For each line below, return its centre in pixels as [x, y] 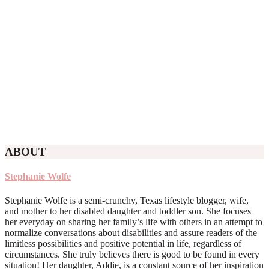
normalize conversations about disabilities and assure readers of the [131, 232]
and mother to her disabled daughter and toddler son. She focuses [128, 211]
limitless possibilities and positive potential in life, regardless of [123, 243]
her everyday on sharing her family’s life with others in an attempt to [134, 222]
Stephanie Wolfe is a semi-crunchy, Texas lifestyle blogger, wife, [127, 200]
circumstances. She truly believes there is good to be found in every [132, 254]
